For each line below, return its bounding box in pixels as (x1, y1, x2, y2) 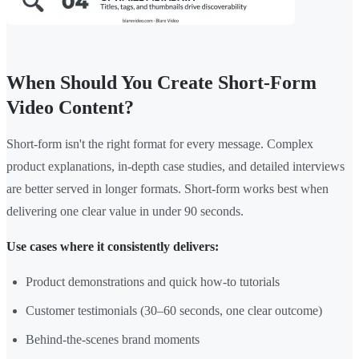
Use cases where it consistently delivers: (6, 240, 219, 254)
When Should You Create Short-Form (6, 72, 317, 94)
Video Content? (6, 97, 134, 119)
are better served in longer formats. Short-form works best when (6, 182, 329, 196)
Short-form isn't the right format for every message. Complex (6, 137, 313, 151)
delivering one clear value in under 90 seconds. (6, 204, 244, 219)
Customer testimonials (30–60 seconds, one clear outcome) (26, 304, 322, 318)
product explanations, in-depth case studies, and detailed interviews (6, 159, 345, 174)
